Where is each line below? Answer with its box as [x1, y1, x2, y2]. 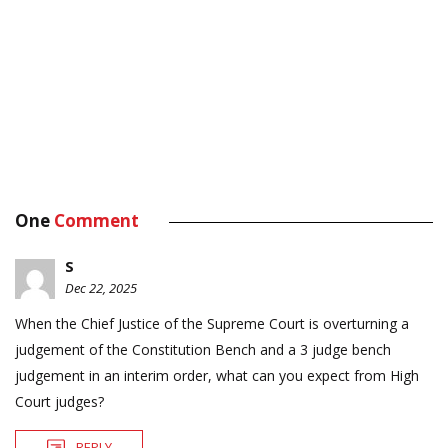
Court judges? [15, 392, 104, 412]
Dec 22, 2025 [65, 279, 137, 298]
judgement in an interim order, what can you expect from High [15, 366, 419, 386]
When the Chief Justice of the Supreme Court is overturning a [15, 314, 409, 334]
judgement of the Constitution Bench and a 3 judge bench [15, 340, 391, 360]
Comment [54, 209, 139, 233]
